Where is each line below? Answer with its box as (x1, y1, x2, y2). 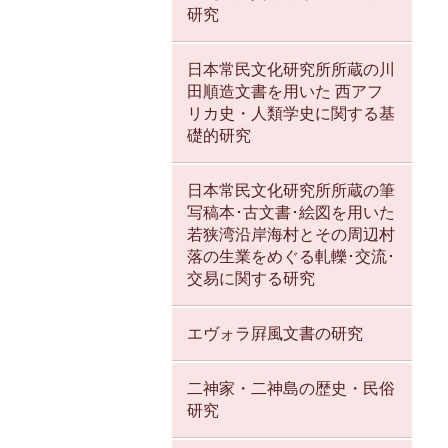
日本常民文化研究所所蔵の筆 (187, 182, 395, 200)
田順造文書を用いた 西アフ (187, 83, 383, 101)
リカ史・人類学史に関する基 (187, 105, 395, 123)
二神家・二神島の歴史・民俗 (187, 380, 395, 398)
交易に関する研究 (187, 270, 315, 288)
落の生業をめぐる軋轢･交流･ (187, 248, 395, 266)
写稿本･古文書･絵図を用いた (187, 204, 395, 222)
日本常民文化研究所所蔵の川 (187, 61, 395, 79)
